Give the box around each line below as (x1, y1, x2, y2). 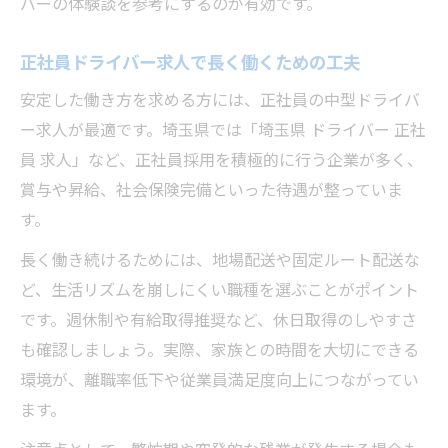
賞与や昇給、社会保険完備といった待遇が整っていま (20, 177, 403, 201)
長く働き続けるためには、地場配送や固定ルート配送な (20, 247, 420, 271)
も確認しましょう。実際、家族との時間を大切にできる (20, 337, 419, 361)
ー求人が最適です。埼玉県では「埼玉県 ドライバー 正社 (20, 117, 426, 141)
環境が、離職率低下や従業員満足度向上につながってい (20, 367, 419, 391)
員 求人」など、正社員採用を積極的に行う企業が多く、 (20, 147, 423, 171)
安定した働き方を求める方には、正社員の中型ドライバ (20, 87, 420, 111)
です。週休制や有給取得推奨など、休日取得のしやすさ (20, 307, 417, 331)
